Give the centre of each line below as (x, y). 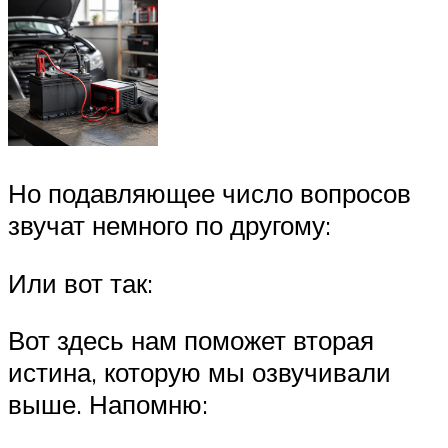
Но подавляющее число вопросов (209, 193)
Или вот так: (80, 282)
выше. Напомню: (108, 404)
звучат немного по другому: (169, 225)
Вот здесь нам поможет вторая (191, 340)
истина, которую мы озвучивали (199, 372)
